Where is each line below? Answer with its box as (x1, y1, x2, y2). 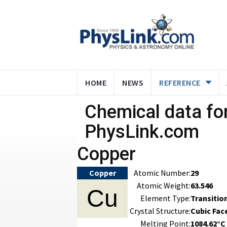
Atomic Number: (134, 168, 191, 178)
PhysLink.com (85, 121, 199, 142)
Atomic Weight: (137, 180, 191, 191)
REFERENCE (159, 78, 201, 88)
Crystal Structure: (130, 206, 191, 216)
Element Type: (140, 193, 191, 203)
